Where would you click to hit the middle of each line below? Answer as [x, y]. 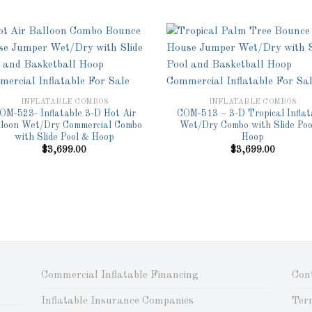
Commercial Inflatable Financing [119, 275]
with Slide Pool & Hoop [64, 137]
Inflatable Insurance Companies [117, 301]
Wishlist [125, 102]
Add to [125, 92]
